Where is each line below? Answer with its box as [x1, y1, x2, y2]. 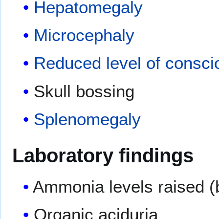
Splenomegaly [34, 109, 141, 129]
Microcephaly [34, 25, 135, 45]
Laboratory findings [12, 144, 194, 167]
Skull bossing [34, 81, 135, 101]
